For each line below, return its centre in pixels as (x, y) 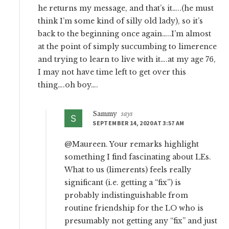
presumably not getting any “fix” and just (141, 221)
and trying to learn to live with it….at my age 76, (127, 59)
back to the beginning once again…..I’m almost (125, 33)
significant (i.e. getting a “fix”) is (123, 182)
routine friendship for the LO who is (134, 208)
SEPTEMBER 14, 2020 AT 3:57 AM (139, 123)
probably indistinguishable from (127, 195)
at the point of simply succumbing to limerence (128, 46)
